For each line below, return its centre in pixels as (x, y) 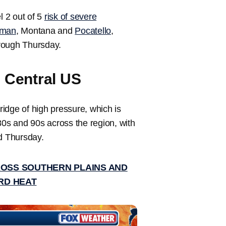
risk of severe (70, 17)
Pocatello (93, 31)
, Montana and (45, 31)
